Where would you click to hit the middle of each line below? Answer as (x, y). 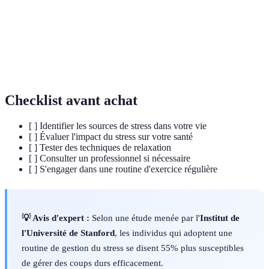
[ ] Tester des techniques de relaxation (100, 148)
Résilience (33, 24)
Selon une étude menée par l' (145, 218)
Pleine (26, 52)
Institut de (220, 218)
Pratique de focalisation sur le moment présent (165, 58)
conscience (34, 64)
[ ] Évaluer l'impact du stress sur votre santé (111, 137)
